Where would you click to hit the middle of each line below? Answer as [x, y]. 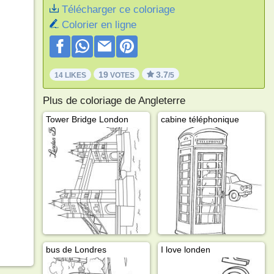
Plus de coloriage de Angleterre [114, 100]
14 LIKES [70, 75]
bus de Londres [76, 249]
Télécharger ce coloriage [118, 9]
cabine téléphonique [200, 119]
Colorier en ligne [99, 25]
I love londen [185, 249]
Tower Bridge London [87, 119]
